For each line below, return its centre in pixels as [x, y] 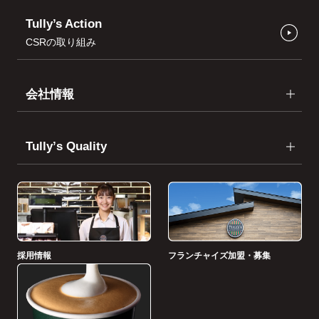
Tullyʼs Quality [66, 147]
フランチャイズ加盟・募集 [219, 255]
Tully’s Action [63, 23]
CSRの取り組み [61, 42]
